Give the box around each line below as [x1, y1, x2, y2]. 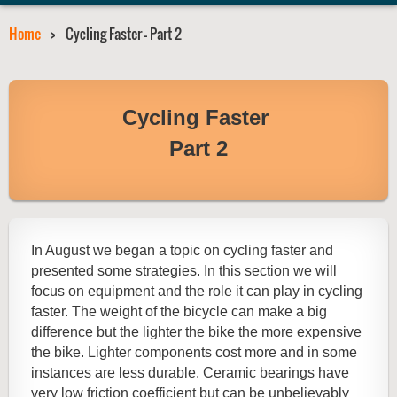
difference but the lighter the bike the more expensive [31, 324, 362, 340]
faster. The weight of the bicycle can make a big [31, 304, 327, 320]
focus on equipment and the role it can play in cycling [31, 284, 362, 300]
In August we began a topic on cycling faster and [31, 243, 333, 259]
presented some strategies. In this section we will [31, 263, 337, 279]
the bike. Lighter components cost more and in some [31, 345, 357, 361]
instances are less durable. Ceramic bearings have [31, 365, 349, 381]
